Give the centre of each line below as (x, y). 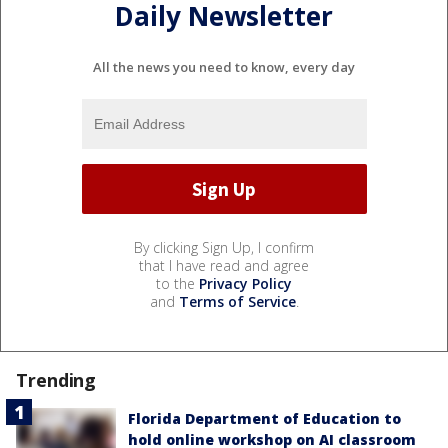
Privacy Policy (245, 284)
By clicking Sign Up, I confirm (224, 248)
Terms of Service (237, 302)
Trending (56, 380)
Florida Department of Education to (264, 419)
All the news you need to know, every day (224, 67)
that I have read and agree (224, 266)
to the (177, 284)
